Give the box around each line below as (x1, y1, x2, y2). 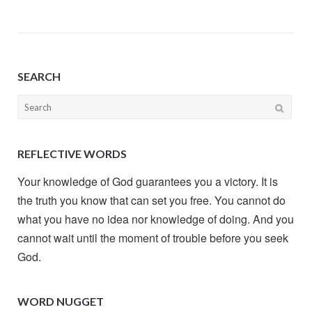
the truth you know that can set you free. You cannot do (17, 192, 286, 208)
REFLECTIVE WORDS (17, 147, 127, 161)
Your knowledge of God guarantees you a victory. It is (17, 173, 278, 189)
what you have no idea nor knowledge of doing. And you (17, 210, 294, 227)
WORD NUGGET (17, 295, 104, 309)
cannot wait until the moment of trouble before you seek (17, 229, 288, 246)
